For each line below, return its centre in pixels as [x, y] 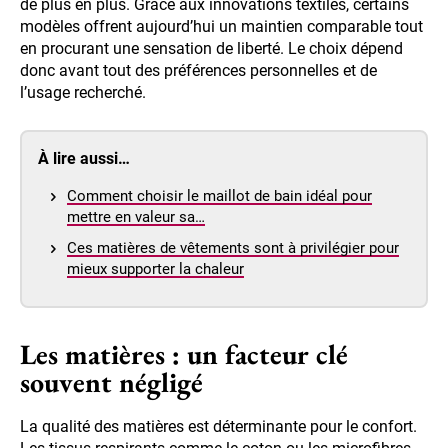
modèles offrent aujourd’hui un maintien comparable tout [221, 27]
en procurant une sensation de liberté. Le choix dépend [211, 49]
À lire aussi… [84, 159]
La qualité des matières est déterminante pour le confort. [218, 427]
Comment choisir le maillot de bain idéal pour [219, 196]
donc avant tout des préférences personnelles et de [198, 71]
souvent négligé [111, 382]
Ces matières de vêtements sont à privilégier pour [233, 248]
